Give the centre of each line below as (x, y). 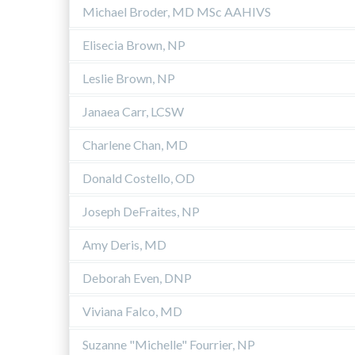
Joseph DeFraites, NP (141, 211)
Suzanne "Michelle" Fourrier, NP (169, 344)
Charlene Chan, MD (135, 144)
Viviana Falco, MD (132, 311)
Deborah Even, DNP (137, 277)
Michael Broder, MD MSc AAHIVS (177, 11)
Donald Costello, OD (139, 177)
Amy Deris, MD (124, 244)
